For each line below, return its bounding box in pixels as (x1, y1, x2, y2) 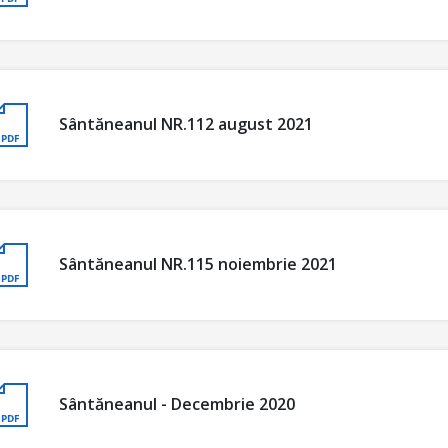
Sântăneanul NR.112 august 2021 (59, 113, 313, 136)
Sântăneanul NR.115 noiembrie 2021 (59, 253, 337, 276)
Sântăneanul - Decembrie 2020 (59, 393, 295, 416)
